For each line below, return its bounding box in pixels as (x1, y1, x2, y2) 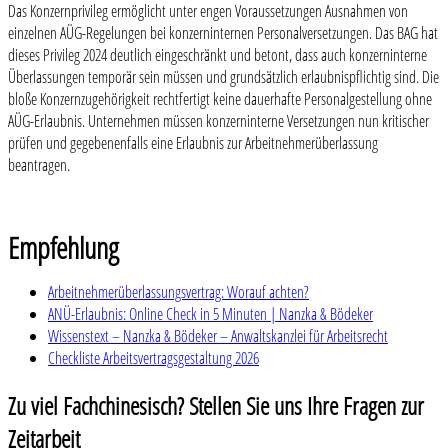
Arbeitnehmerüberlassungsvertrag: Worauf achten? (48, 281, 309, 304)
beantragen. (8, 154, 70, 177)
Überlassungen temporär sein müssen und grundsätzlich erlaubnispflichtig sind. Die (8, 66, 439, 89)
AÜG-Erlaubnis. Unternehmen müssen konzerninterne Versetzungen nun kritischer (8, 110, 429, 133)
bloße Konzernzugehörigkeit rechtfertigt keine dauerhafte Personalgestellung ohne (8, 88, 432, 111)
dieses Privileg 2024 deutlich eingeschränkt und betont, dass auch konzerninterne (8, 44, 427, 67)
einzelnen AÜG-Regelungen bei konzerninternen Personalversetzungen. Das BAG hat (8, 22, 438, 45)
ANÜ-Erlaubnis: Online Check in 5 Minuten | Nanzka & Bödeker (48, 303, 373, 326)
